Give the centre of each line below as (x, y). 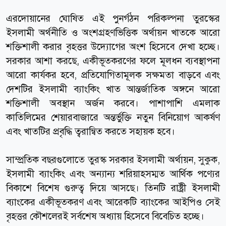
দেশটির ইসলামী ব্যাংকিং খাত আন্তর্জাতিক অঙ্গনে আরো (113, 89)
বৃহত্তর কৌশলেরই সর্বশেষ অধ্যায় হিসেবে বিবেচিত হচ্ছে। (105, 216)
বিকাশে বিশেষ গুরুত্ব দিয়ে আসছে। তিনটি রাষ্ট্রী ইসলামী (113, 188)
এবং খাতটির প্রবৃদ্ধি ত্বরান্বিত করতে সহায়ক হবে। (91, 131)
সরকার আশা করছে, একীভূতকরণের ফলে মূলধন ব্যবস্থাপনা (113, 61)
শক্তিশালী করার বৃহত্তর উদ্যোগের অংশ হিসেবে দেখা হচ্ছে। (113, 46)
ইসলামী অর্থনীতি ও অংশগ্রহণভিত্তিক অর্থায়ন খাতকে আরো (113, 32)
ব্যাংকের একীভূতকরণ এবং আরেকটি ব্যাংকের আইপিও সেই (113, 202)
